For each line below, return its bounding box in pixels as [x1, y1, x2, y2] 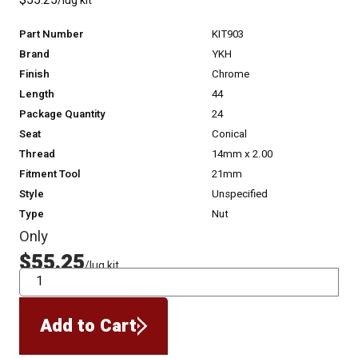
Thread [19, 146, 56, 163]
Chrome [212, 66, 250, 83]
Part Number [19, 26, 85, 43]
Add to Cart [40, 312, 137, 339]
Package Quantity [19, 106, 106, 123]
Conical [212, 126, 248, 143]
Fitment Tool [19, 166, 82, 183]
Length [19, 86, 55, 103]
